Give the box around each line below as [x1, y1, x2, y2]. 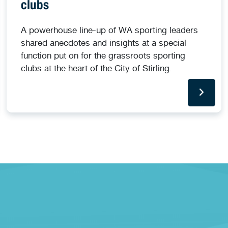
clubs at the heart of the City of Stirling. [21, 62, 173, 73]
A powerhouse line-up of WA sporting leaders [21, 24, 198, 35]
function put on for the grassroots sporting [21, 49, 186, 61]
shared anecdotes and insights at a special [21, 37, 187, 48]
